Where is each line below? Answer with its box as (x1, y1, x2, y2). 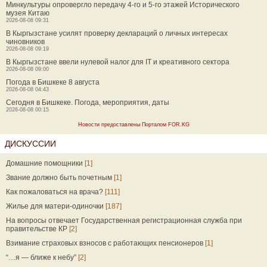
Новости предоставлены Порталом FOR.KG (77, 122, 190, 128)
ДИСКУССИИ (5, 139, 56, 148)
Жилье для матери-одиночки (6, 202, 104, 210)
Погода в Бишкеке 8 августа (6, 78, 100, 86)
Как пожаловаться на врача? (6, 188, 103, 196)
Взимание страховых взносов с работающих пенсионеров (6, 239, 203, 247)
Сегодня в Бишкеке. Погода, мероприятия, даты (6, 98, 169, 107)
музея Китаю (6, 9, 49, 17)
